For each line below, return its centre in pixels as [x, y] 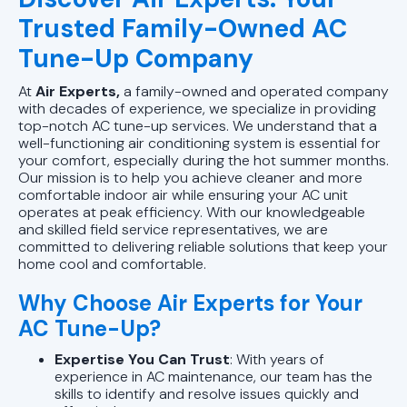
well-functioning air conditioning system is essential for [199, 143]
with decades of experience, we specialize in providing [197, 108]
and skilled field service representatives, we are [173, 229]
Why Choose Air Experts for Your [190, 303]
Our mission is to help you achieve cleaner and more [190, 177]
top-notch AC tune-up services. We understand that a [198, 125]
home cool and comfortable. [112, 263]
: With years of [277, 359]
